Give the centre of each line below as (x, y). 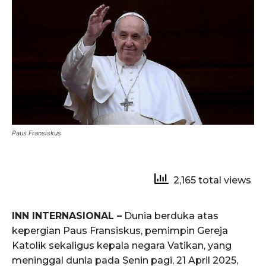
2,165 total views (210, 180)
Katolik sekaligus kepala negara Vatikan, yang (122, 245)
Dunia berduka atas (170, 216)
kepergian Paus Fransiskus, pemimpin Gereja (120, 230)
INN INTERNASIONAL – (67, 216)
